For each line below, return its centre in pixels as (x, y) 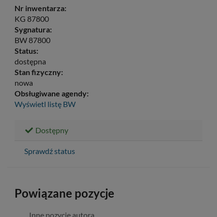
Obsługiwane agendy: (52, 93)
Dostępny (51, 130)
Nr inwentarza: (40, 8)
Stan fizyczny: (39, 72)
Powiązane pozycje (64, 193)
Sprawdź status (50, 151)
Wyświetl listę (38, 104)
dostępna (30, 61)
